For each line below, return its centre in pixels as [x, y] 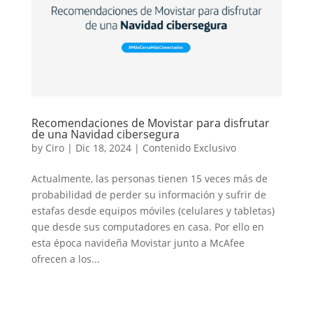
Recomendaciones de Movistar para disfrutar [150, 123]
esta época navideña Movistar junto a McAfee [138, 242]
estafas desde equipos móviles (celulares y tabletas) [153, 210]
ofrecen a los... [65, 259]
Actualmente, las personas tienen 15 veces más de [149, 178]
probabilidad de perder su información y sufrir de [148, 194]
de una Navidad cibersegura [105, 134]
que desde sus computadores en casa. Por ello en [147, 226]
